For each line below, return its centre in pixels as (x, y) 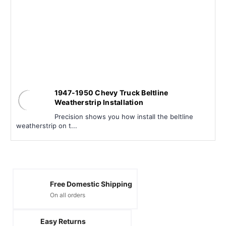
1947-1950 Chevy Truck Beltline (111, 93)
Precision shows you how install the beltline (124, 117)
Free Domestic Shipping (91, 184)
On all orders (68, 195)
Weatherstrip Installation (99, 102)
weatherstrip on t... (47, 126)
